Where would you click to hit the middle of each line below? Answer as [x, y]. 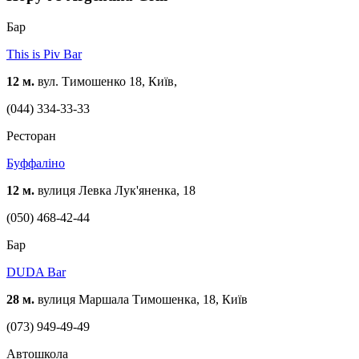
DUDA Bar [36, 272]
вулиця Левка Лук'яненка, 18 [115, 190]
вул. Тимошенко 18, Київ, [106, 81]
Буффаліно [36, 163]
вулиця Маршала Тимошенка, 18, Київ [141, 299]
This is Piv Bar [44, 54]
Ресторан [31, 135]
